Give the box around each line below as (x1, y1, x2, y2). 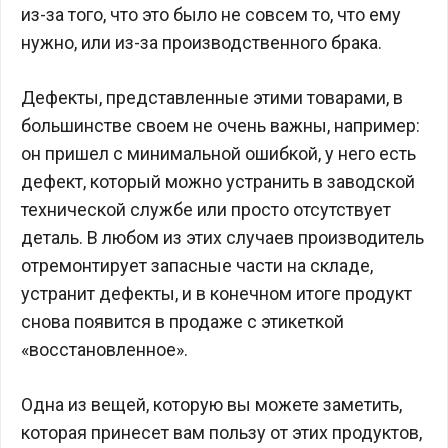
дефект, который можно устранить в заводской (21, 171, 415, 192)
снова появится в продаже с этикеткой (21, 311, 344, 332)
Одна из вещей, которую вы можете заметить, (21, 394, 402, 415)
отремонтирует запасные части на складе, (21, 255, 373, 276)
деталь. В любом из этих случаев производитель (21, 227, 424, 248)
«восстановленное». (21, 339, 188, 360)
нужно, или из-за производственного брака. (21, 32, 382, 53)
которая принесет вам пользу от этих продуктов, (21, 422, 422, 443)
